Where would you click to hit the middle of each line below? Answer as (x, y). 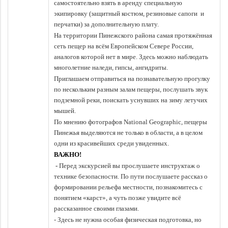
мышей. (65, 111)
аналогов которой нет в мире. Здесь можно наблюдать (131, 57)
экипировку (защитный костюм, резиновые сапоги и (129, 13)
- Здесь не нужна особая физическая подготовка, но (128, 220)
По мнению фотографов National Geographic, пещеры (131, 122)
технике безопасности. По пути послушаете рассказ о (131, 176)
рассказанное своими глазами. (96, 208)
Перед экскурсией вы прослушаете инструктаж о (130, 166)
